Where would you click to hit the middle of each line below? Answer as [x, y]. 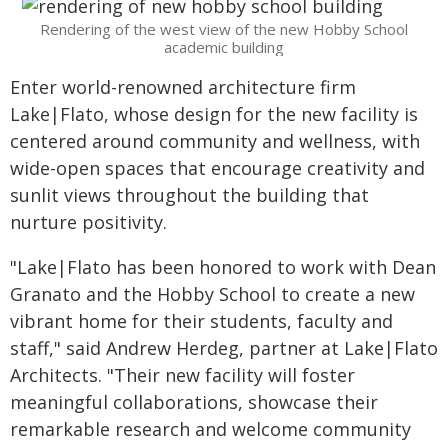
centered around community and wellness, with [215, 141]
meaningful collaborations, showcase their [194, 402]
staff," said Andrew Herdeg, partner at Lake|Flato [224, 348]
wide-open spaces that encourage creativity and [217, 168]
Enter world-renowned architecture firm [183, 87]
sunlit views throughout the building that [189, 195]
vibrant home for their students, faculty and [201, 321]
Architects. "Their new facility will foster [182, 375]
